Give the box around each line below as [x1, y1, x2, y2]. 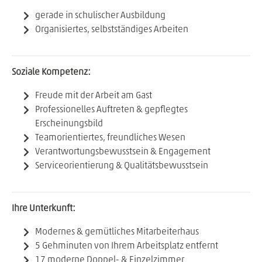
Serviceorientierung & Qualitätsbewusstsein [35, 161, 208, 171]
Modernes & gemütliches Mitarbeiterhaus [35, 227, 199, 237]
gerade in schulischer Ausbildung [35, 11, 166, 20]
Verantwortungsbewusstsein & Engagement [35, 147, 211, 157]
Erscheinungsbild [35, 119, 103, 129]
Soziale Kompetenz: [12, 67, 91, 77]
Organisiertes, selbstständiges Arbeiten [35, 25, 188, 35]
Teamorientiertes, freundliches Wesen [35, 133, 185, 143]
